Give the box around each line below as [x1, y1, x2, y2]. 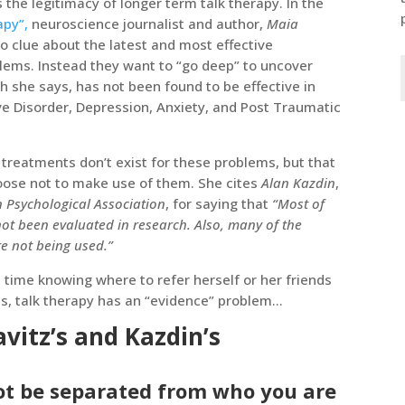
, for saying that [165, 193, 269, 212]
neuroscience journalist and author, [32, 14, 268, 33]
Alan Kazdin [261, 173, 336, 192]
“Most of [268, 193, 325, 212]
